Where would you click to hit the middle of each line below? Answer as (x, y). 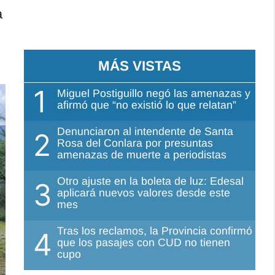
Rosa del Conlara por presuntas (135, 143)
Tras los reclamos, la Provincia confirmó (155, 230)
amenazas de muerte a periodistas (142, 154)
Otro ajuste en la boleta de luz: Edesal (151, 181)
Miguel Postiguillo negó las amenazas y (154, 93)
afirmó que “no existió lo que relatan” (147, 105)
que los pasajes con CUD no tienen (144, 242)
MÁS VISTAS (140, 66)
